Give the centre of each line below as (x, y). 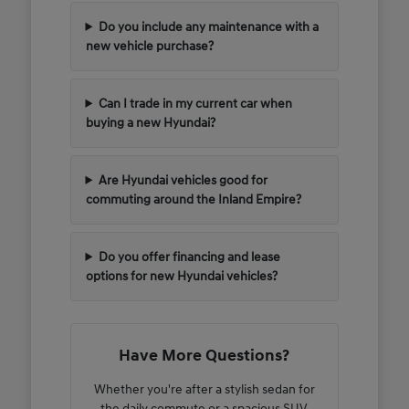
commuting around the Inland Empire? (193, 199)
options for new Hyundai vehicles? (181, 276)
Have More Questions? (204, 355)
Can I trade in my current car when (196, 103)
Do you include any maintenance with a (209, 26)
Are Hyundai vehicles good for (184, 180)
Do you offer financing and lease (190, 257)
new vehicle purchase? (149, 46)
